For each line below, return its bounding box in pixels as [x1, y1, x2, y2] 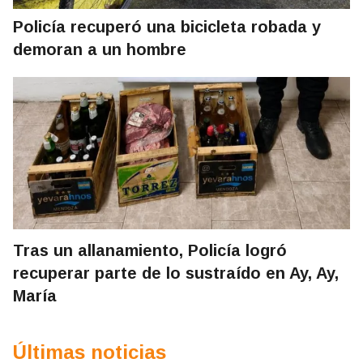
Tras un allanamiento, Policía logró [13, 241, 287, 260]
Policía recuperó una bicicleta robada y [13, 18, 321, 36]
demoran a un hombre [13, 41, 186, 59]
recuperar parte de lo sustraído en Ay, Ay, [13, 264, 339, 283]
